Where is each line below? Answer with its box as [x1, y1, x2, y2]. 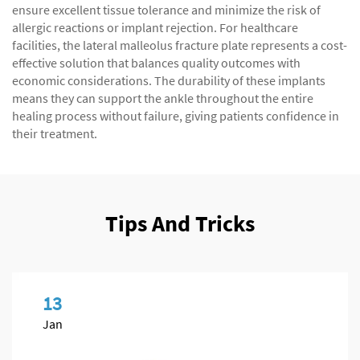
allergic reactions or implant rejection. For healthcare [12, 19, 298, 35]
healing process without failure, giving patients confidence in [12, 108, 339, 124]
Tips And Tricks [105, 209, 255, 238]
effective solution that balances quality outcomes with [12, 55, 301, 71]
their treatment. [12, 125, 97, 141]
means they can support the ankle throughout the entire [12, 90, 313, 106]
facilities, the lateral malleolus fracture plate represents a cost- [12, 37, 347, 53]
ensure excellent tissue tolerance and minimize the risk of [12, 2, 321, 18]
